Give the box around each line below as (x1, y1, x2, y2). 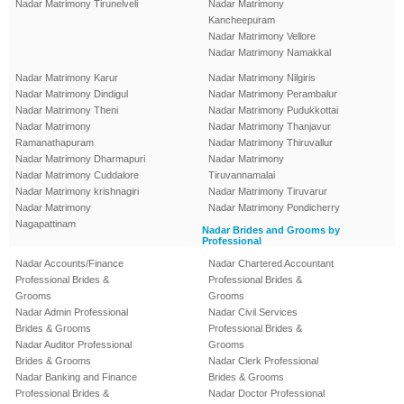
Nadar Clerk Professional (208, 355, 318, 367)
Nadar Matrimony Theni (15, 105, 118, 116)
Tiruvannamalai (208, 170, 275, 181)
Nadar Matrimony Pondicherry (208, 202, 340, 214)
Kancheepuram (208, 14, 275, 26)
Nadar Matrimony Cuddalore (15, 170, 139, 181)
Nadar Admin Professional (15, 307, 128, 318)
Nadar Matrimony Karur (15, 72, 118, 84)
